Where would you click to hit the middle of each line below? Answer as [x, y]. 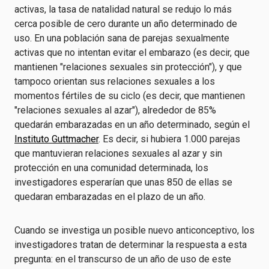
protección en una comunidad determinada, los [111, 168]
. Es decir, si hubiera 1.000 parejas [169, 139]
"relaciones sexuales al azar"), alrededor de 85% [115, 110]
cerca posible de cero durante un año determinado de [126, 24]
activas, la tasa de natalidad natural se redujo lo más [123, 9]
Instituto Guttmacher [56, 139]
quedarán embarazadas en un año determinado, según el [132, 125]
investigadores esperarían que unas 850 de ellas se [123, 182]
